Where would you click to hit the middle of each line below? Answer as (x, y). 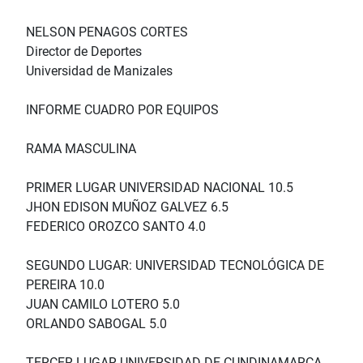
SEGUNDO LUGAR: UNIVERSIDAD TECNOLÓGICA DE (175, 266)
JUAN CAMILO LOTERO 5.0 (103, 305)
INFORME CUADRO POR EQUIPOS (122, 110)
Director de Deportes (84, 52)
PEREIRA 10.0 (65, 285)
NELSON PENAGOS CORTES (107, 32)
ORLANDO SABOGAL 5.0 (96, 324)
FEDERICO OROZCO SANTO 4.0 (116, 227)
